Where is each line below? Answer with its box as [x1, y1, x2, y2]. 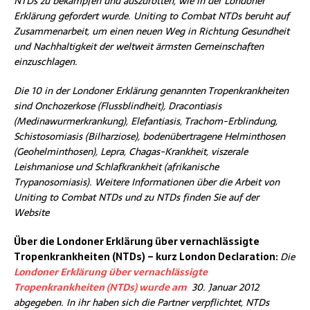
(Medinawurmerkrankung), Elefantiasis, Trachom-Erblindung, [14, 113, 277, 129]
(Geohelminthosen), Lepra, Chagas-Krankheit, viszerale [14, 143, 248, 159]
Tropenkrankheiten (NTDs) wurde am [14, 279, 189, 295]
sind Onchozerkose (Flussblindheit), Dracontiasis [14, 98, 221, 113]
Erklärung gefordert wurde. [14, 8, 131, 24]
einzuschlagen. [14, 53, 77, 69]
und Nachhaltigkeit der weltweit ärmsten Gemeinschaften [14, 38, 264, 54]
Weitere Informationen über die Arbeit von [95, 174, 280, 190]
